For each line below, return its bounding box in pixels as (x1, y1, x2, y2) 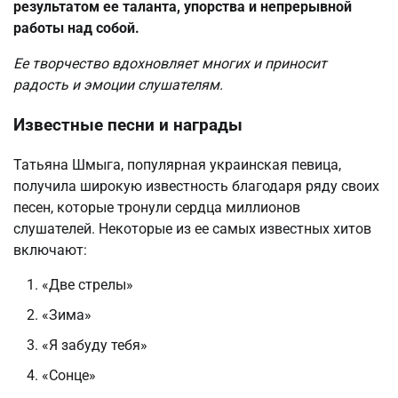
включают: (13, 241, 87, 259)
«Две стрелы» (42, 275, 133, 293)
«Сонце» (42, 366, 96, 384)
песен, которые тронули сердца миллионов (13, 198, 300, 216)
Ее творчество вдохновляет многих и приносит (13, 55, 327, 73)
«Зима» (42, 306, 92, 323)
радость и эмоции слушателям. (13, 76, 223, 94)
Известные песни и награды (13, 115, 243, 136)
